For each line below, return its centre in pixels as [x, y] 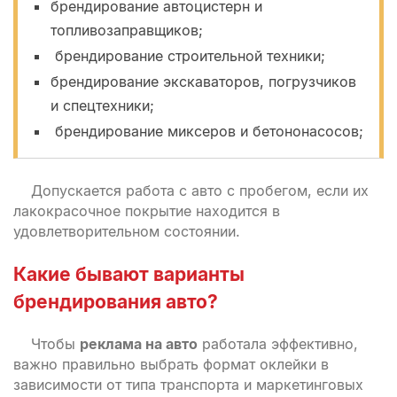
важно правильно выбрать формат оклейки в [171, 364]
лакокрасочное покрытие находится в [147, 211]
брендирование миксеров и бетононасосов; [206, 131]
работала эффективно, [278, 344]
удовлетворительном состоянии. [127, 231]
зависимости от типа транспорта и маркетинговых [188, 385]
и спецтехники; [102, 105]
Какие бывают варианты [129, 274]
